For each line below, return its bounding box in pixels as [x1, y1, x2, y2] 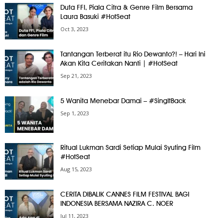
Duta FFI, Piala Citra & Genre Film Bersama [60, 3, 193, 11]
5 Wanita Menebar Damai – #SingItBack [60, 96, 186, 105]
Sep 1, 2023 [60, 109, 89, 117]
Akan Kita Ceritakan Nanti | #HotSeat [60, 59, 178, 67]
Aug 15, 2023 [60, 165, 92, 173]
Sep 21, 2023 [60, 72, 92, 79]
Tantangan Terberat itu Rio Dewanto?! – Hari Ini [60, 50, 205, 58]
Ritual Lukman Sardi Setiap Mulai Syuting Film [60, 143, 200, 151]
